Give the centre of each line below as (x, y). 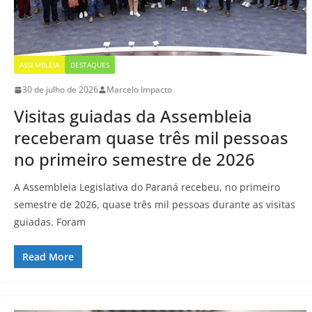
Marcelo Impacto (139, 90)
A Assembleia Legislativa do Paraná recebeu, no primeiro (147, 187)
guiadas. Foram (50, 222)
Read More (48, 257)
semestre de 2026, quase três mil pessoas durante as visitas (155, 205)
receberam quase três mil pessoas (151, 138)
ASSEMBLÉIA (39, 65)
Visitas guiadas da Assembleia (133, 116)
